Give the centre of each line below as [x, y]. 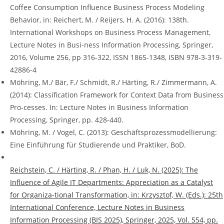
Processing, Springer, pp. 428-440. [67, 120]
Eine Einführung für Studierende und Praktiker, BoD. [98, 145]
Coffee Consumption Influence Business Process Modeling [107, 7]
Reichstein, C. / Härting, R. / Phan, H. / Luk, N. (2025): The [104, 170]
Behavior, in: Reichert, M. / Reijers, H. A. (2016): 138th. [99, 20]
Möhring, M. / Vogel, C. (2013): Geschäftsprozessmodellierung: [113, 132]
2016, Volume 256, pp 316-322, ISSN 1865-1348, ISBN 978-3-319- [116, 57]
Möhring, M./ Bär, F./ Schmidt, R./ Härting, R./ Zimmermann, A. [113, 82]
